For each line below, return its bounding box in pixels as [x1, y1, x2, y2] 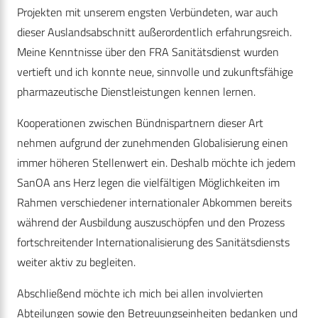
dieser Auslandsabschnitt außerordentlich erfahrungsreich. [17, 23, 292, 41]
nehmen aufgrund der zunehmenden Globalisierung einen [17, 134, 288, 152]
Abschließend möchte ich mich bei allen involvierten [17, 285, 263, 302]
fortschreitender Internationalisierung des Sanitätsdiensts [17, 234, 290, 251]
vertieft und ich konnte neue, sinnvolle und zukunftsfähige [17, 63, 293, 81]
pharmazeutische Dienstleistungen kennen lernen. [17, 83, 256, 101]
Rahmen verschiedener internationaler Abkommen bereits [17, 194, 292, 212]
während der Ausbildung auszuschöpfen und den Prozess [17, 214, 285, 231]
